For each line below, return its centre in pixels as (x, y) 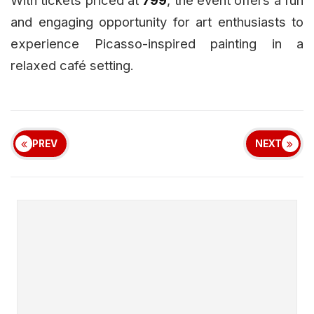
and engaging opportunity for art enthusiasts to (157, 21)
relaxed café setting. (72, 65)
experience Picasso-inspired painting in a (157, 43)
